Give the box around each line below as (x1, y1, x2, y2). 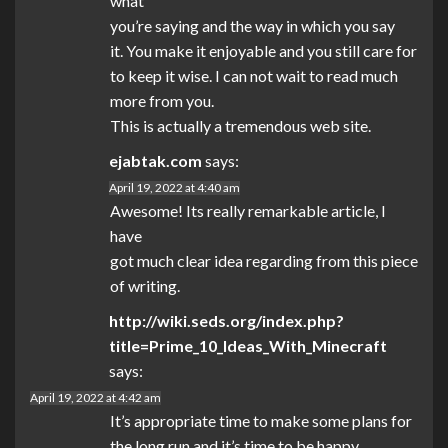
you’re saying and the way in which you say (110, 16, 395, 36)
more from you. (110, 91, 214, 111)
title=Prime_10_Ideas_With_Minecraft (109, 336, 387, 356)
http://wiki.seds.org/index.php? (109, 311, 344, 331)
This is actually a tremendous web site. (110, 116, 371, 136)
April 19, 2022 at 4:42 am (30, 390, 161, 406)
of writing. (110, 276, 180, 296)
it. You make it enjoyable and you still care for (110, 41, 417, 61)
